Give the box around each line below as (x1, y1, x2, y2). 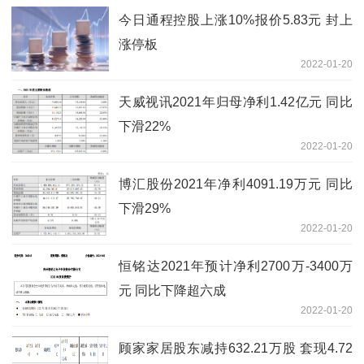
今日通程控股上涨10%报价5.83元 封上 (119, 13, 353, 28)
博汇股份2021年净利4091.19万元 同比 (119, 177, 353, 192)
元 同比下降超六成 (119, 284, 226, 298)
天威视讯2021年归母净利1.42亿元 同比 (119, 95, 353, 110)
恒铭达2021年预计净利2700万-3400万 (119, 259, 353, 274)
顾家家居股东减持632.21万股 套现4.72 (119, 341, 353, 356)
